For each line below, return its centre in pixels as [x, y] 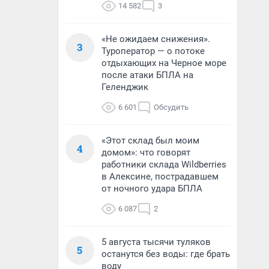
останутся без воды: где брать [166, 254]
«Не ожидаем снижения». [156, 39]
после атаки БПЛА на [147, 75]
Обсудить [171, 107]
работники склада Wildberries [164, 165]
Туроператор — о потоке [153, 51]
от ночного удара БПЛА [152, 189]
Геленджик [125, 87]
